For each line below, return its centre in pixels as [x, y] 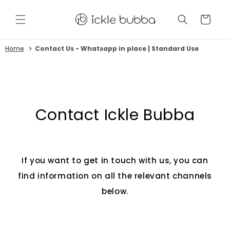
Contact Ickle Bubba [115, 115]
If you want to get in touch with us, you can [115, 160]
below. [115, 191]
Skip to [28, 7]
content [31, 16]
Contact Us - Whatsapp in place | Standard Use [117, 48]
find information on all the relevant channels [115, 176]
